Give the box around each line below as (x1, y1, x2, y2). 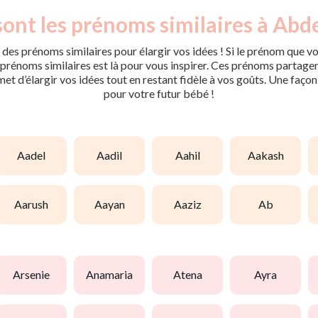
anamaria (94, 268, 133, 282)
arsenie (21, 268, 50, 282)
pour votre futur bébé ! (104, 86, 214, 100)
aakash (255, 148, 284, 163)
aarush (22, 197, 48, 212)
